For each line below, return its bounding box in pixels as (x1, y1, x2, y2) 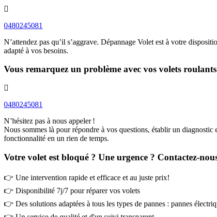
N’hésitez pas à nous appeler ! (4, 117, 95, 125)
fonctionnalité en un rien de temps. (4, 134, 109, 143)
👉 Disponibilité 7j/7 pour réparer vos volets (4, 186, 140, 195)
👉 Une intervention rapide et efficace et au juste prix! (4, 173, 170, 182)
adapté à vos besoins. (4, 46, 68, 55)
